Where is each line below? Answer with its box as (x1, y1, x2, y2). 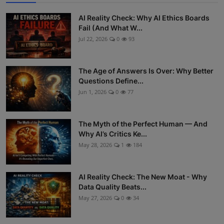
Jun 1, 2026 (78, 88, 106, 96)
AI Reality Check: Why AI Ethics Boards (78, 13, 209, 22)
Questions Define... (78, 76, 143, 85)
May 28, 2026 (78, 141, 112, 149)
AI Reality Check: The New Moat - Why (78, 172, 207, 181)
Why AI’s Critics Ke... (78, 129, 147, 138)
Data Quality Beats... (78, 182, 146, 191)
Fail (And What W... (78, 23, 142, 32)
